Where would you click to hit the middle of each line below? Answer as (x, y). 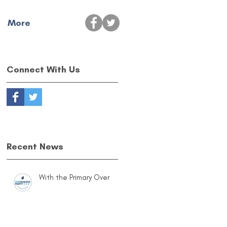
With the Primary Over (74, 177)
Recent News (35, 146)
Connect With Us (43, 69)
